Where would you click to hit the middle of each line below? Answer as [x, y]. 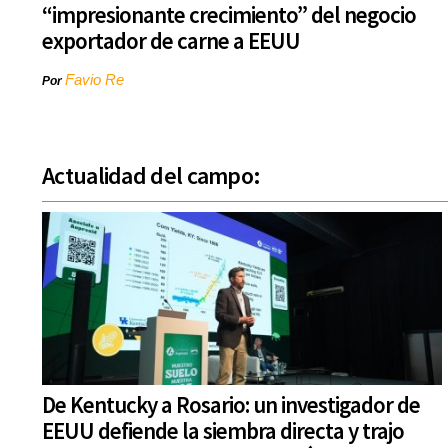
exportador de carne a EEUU [171, 41]
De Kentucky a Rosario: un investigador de [231, 405]
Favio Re [94, 80]
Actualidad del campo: [151, 176]
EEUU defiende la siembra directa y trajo [223, 431]
